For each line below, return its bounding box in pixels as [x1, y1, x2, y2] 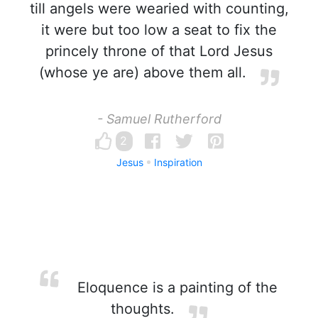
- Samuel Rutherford [97, 111, 221, 126]
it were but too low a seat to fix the [41, 21, 277, 38]
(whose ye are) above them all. [39, 64, 246, 81]
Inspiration [153, 156, 202, 168]
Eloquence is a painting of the [73, 279, 278, 296]
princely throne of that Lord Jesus [45, 43, 273, 60]
